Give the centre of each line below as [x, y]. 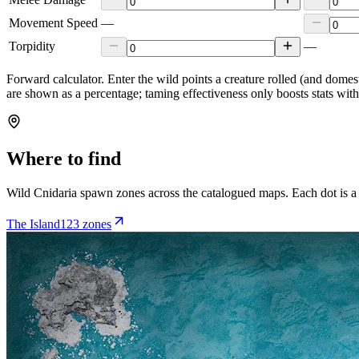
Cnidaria [55, 192]
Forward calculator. [55, 79]
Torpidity [32, 46]
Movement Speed [53, 22]
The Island [33, 224]
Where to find [64, 158]
